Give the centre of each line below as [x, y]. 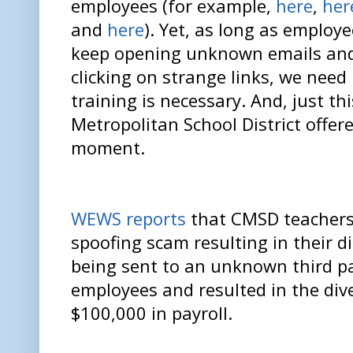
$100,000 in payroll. [152, 313]
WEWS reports [128, 219]
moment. [108, 148]
